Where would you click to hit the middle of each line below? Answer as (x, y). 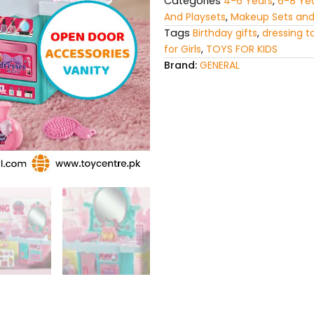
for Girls (183, 49)
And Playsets (195, 17)
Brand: (182, 66)
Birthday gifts (225, 33)
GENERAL (220, 66)
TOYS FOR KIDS (242, 49)
